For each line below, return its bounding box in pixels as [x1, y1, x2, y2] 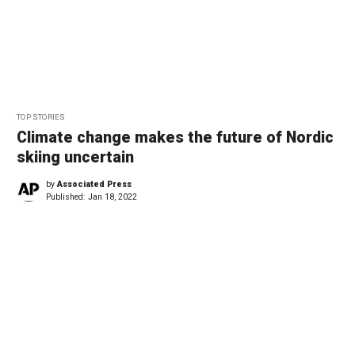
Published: [46, 192, 88, 203]
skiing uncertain [17, 148, 134, 167]
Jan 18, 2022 [88, 192, 137, 203]
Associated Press [57, 179, 132, 190]
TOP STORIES [17, 113, 65, 122]
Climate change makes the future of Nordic [17, 128, 334, 147]
